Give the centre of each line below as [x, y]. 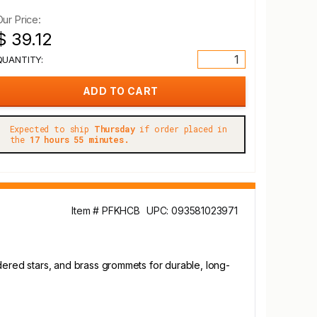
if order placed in [181, 129]
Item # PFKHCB [106, 211]
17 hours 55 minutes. [79, 139]
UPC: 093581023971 [192, 211]
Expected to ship [52, 129]
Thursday [114, 129]
